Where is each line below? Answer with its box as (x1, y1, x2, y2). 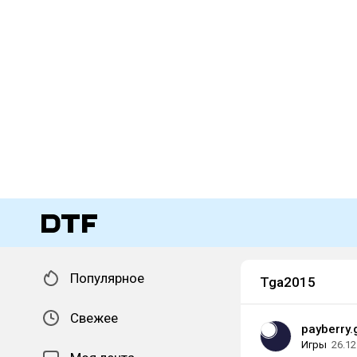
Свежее (70, 310, 118, 326)
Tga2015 (260, 274, 316, 290)
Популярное (70, 270, 144, 286)
